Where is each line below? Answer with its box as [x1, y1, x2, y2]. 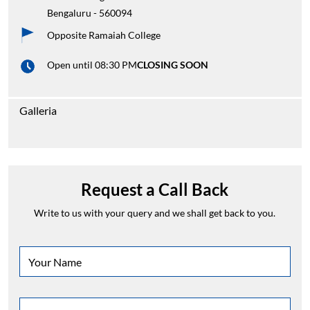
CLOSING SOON [137, 59, 208, 71]
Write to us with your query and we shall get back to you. [34, 207, 276, 219]
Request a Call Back [81, 179, 229, 200]
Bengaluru [47, 7, 91, 19]
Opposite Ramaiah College [47, 29, 161, 42]
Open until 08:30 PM [47, 59, 137, 71]
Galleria [19, 104, 57, 118]
